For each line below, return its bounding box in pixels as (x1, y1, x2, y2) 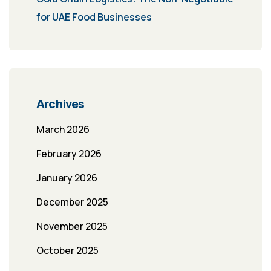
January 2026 (36, 171, 97, 185)
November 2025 (36, 220, 108, 233)
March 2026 (36, 123, 90, 137)
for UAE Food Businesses (36, 10, 152, 24)
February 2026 (36, 147, 102, 161)
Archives (36, 96, 85, 113)
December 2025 (36, 195, 108, 209)
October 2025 (36, 244, 99, 258)
